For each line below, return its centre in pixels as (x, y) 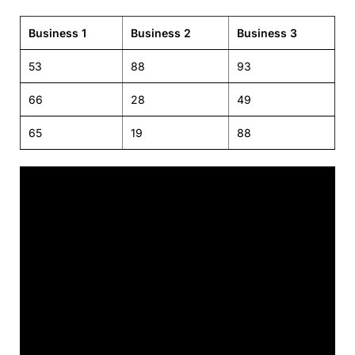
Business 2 (161, 33)
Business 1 (57, 33)
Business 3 (267, 33)
